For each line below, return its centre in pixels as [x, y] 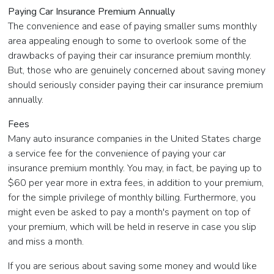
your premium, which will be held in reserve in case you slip [132, 227]
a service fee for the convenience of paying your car [117, 154]
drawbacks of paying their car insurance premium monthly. [130, 56]
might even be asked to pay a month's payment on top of [129, 213]
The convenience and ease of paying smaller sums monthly [133, 27]
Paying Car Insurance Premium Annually [92, 12]
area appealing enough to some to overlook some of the [128, 41]
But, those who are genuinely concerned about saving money [137, 71]
